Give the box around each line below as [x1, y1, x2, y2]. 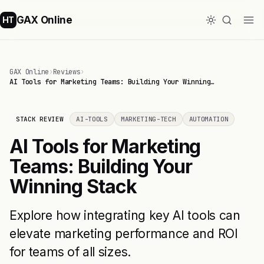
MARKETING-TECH [120, 115, 176, 123]
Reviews [52, 67, 81, 77]
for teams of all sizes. [9, 245, 131, 259]
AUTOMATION [189, 115, 229, 123]
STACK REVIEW [16, 115, 64, 123]
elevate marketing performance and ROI [9, 226, 238, 241]
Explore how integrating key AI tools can [9, 208, 240, 223]
